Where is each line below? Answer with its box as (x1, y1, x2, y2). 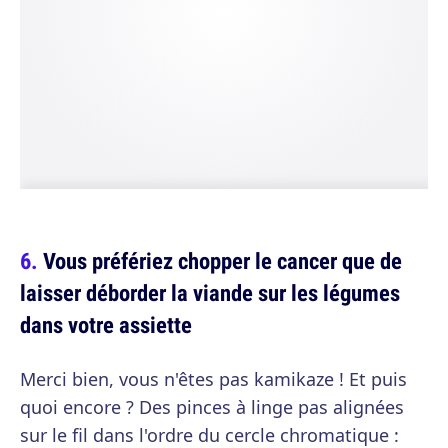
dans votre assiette (20, 309, 192, 340)
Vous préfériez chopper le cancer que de (43, 245, 402, 276)
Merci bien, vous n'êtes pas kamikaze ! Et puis (20, 367, 407, 391)
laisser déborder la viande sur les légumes (20, 277, 400, 308)
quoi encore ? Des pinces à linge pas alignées (20, 395, 404, 419)
